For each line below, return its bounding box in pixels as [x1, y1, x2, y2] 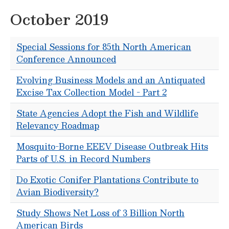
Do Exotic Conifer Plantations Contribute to [16, 173, 198, 187]
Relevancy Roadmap [16, 119, 99, 132]
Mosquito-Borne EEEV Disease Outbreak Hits [16, 140, 208, 153]
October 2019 [10, 7, 108, 31]
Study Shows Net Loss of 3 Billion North [16, 206, 185, 220]
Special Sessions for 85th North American [16, 40, 191, 54]
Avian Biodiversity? [16, 185, 99, 199]
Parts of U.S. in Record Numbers [16, 152, 150, 166]
